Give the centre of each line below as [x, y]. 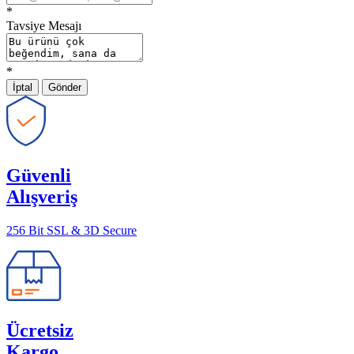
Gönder [65, 88]
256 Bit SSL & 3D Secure [72, 231]
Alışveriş [42, 197]
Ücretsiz [40, 331]
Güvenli [39, 176]
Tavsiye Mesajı [44, 26]
